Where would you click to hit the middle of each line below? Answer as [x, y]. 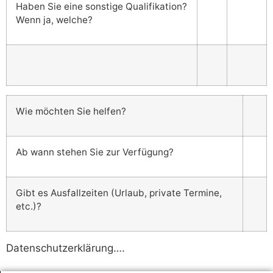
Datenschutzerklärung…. [66, 248]
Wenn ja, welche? [54, 20]
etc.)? [29, 207]
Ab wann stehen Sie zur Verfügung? [95, 152]
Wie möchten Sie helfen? [71, 112]
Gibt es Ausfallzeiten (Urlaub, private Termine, [119, 193]
